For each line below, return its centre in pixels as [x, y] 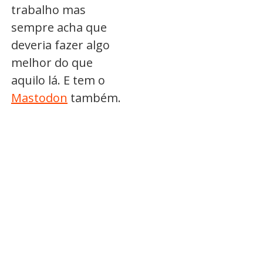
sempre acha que [59, 28]
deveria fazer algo [60, 45]
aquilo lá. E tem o [58, 80]
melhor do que [52, 63]
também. [94, 98]
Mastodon [39, 98]
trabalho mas [48, 10]
